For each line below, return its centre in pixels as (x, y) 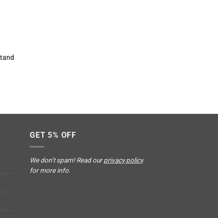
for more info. (50, 171)
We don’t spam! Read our (67, 160)
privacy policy (123, 160)
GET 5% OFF (53, 135)
